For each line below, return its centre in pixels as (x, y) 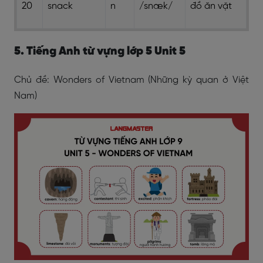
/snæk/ (156, 6)
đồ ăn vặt (211, 6)
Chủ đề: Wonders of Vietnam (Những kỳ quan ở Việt (131, 80)
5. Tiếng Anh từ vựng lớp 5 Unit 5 (100, 51)
